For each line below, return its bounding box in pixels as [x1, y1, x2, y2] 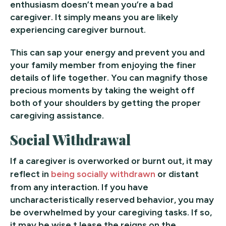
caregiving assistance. [10, 109, 104, 121]
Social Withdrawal [10, 130, 131, 149]
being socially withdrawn [51, 168, 155, 180]
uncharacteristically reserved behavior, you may [10, 194, 214, 205]
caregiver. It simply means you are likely [10, 11, 178, 23]
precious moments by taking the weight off [10, 84, 195, 96]
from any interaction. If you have [10, 181, 148, 193]
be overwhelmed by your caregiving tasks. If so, [10, 206, 212, 218]
